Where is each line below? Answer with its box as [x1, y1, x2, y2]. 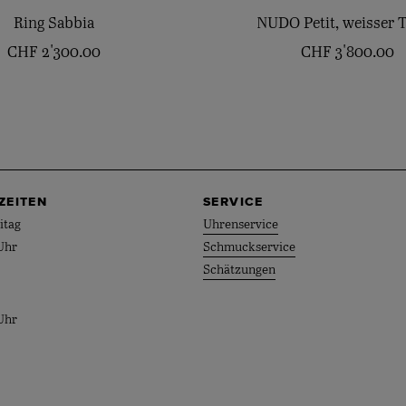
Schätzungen [203, 264, 275, 277]
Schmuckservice [203, 241, 295, 255]
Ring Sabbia [14, 15, 95, 32]
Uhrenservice [203, 218, 278, 232]
